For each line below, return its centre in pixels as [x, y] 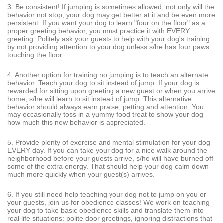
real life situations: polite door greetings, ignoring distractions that [110, 218]
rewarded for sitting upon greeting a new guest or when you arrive [111, 90]
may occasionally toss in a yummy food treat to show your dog [105, 114]
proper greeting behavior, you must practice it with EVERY [99, 31]
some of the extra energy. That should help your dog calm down [108, 166]
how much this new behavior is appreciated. [76, 122]
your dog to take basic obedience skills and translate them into [106, 210]
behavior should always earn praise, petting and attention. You [106, 106]
